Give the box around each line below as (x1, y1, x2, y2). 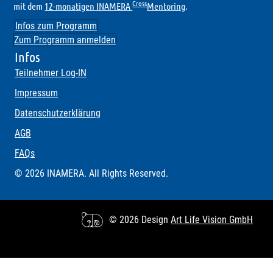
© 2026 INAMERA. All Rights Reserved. (15, 167, 168, 179)
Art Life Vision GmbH (171, 214, 253, 226)
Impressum (15, 87, 58, 99)
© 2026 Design (109, 214, 171, 226)
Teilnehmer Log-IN (15, 66, 87, 79)
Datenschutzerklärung (15, 107, 101, 119)
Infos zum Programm (15, 19, 97, 32)
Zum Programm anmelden (14, 34, 116, 46)
